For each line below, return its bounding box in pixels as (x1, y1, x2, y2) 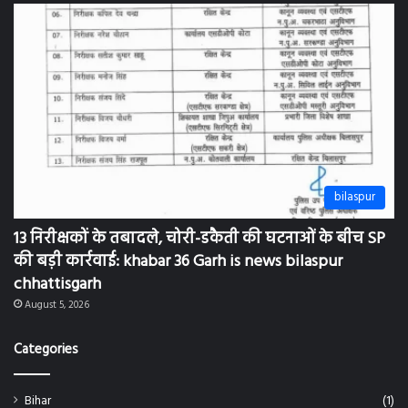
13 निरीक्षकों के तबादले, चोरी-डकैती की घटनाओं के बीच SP (14, 219, 385, 246)
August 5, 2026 (25, 290, 89, 307)
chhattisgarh (14, 264, 101, 291)
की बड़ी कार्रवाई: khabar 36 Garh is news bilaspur (14, 241, 342, 269)
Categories (14, 331, 78, 354)
